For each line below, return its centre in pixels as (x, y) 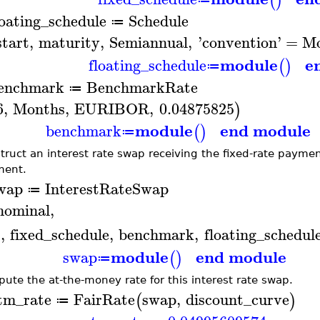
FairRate (104, 299)
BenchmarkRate (142, 87)
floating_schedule (147, 65)
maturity (69, 42)
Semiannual (149, 42)
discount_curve (238, 299)
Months (39, 108)
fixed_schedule (59, 235)
